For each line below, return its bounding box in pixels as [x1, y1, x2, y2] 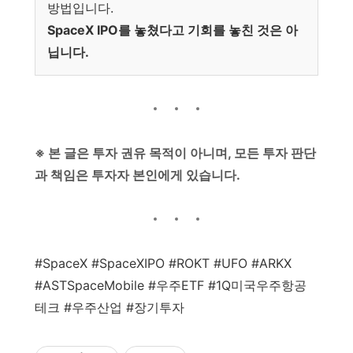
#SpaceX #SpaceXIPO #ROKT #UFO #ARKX [35, 255, 292, 272]
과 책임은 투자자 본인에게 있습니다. [35, 167, 240, 184]
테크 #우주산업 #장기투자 [35, 299, 184, 316]
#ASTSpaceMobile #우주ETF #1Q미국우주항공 [35, 277, 307, 294]
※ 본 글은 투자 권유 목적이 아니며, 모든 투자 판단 [35, 145, 316, 162]
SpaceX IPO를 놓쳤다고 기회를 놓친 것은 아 [47, 22, 298, 39]
